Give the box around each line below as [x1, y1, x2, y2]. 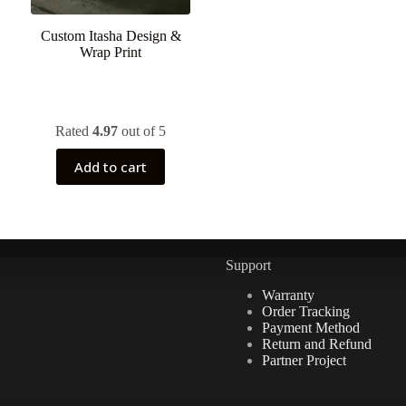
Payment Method [261, 319, 360, 335]
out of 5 [118, 123, 167, 140]
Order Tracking [261, 303, 350, 319]
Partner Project [261, 352, 346, 368]
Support [225, 257, 271, 274]
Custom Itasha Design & [40, 28, 181, 44]
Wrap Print [80, 44, 142, 61]
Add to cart [74, 158, 148, 177]
